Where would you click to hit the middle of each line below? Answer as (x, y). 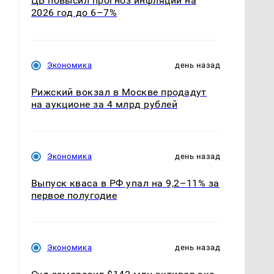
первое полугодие (74, 195)
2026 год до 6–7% (74, 13)
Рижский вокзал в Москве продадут (119, 92)
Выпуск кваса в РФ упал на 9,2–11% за (125, 183)
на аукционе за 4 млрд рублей (104, 104)
